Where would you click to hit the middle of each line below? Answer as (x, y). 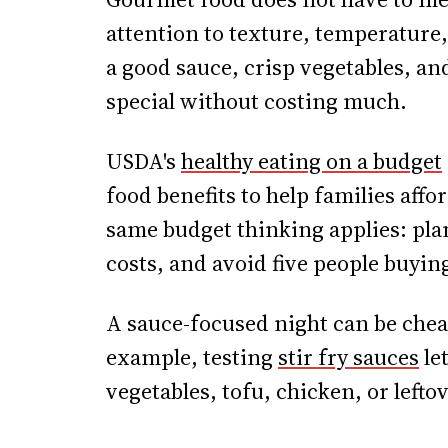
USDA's (143, 161)
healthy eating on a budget (311, 161)
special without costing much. (256, 101)
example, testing (192, 357)
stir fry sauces (348, 357)
